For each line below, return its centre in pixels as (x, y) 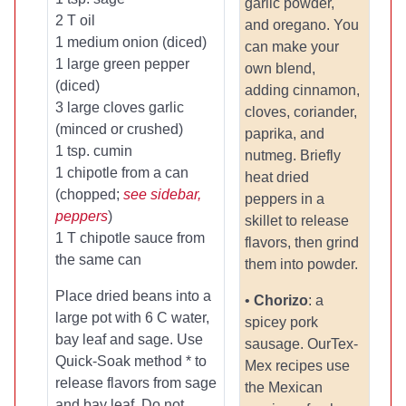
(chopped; (89, 194)
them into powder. (301, 264)
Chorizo (281, 300)
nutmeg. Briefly (293, 155)
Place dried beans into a (133, 296)
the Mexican (284, 387)
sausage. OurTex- (301, 344)
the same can (98, 260)
